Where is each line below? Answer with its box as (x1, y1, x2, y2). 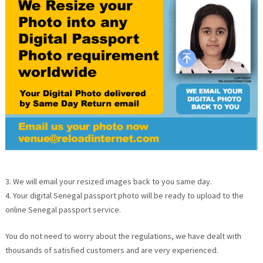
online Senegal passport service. (5, 204, 121, 215)
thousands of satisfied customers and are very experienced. (5, 244, 218, 255)
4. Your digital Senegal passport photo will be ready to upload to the (5, 190, 244, 201)
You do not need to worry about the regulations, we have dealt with (5, 230, 241, 241)
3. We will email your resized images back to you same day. (5, 176, 212, 187)
